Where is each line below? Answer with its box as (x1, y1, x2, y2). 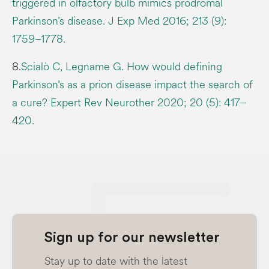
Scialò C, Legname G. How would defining (21, 58, 222, 74)
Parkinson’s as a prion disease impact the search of (12, 76, 253, 92)
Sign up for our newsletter (44, 230, 220, 245)
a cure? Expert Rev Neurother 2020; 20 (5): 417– (12, 94, 246, 110)
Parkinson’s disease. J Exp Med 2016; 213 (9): (12, 13, 226, 29)
